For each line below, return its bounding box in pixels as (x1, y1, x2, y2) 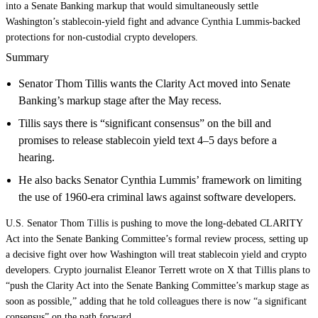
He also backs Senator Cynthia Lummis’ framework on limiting (18, 174, 302, 186)
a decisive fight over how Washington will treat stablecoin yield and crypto (6, 249, 307, 260)
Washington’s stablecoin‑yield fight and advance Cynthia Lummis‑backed (6, 16, 300, 27)
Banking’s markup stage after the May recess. (18, 94, 221, 106)
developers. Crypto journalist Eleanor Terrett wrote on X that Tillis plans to (6, 265, 310, 275)
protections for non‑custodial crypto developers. (6, 32, 198, 43)
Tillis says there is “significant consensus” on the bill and (18, 117, 271, 129)
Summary (6, 51, 49, 63)
